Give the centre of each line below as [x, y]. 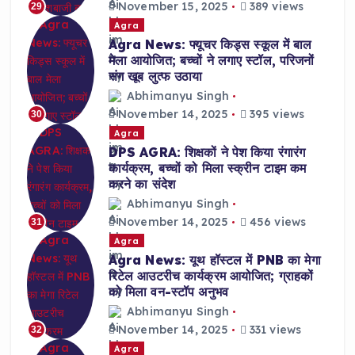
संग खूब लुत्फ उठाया [155, 76]
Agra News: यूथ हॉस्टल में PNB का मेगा [214, 260]
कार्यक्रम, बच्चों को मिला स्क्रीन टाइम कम [207, 168]
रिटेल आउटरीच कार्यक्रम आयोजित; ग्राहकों [211, 276]
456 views [276, 221]
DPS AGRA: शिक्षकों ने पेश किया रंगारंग [207, 153]
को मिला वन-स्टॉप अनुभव [168, 292]
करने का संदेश [141, 184]
